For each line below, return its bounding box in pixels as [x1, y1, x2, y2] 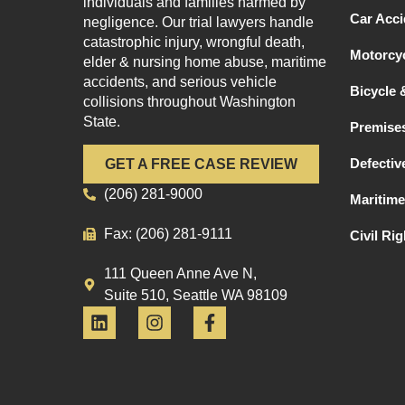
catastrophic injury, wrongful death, [83, 33, 305, 50]
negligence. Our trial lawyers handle [83, 14, 314, 30]
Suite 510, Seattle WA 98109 [103, 287, 287, 304]
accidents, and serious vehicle [83, 73, 277, 89]
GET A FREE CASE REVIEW [105, 156, 297, 173]
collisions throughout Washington [83, 93, 296, 109]
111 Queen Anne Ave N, [103, 266, 257, 282]
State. [83, 113, 120, 129]
